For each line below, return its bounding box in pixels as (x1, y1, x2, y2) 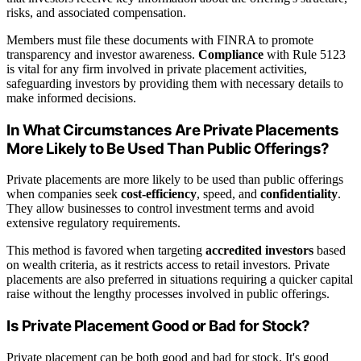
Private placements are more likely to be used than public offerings (6, 172, 343, 187)
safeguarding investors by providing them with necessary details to (6, 77, 343, 91)
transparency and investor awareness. (6, 48, 198, 62)
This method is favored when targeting (6, 243, 205, 258)
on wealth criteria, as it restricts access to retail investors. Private (6, 258, 330, 272)
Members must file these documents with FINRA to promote (6, 33, 313, 48)
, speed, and (197, 187, 260, 201)
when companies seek (6, 187, 121, 201)
